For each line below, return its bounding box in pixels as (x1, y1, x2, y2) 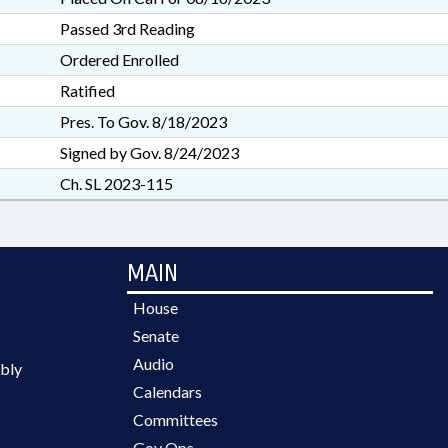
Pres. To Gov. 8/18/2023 (59, 112, 227, 131)
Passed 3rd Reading (59, 19, 195, 38)
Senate (133, 326, 179, 345)
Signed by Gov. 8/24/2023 (59, 143, 239, 162)
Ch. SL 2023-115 (59, 174, 173, 193)
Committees (133, 410, 218, 429)
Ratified (59, 81, 115, 100)
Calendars (133, 382, 202, 401)
